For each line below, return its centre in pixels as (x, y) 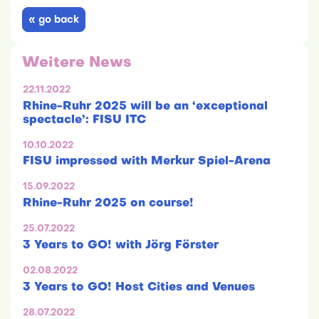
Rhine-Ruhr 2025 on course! (108, 204)
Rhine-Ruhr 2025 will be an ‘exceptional (145, 106)
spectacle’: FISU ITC (84, 120)
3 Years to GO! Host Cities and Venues (139, 287)
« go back (54, 20)
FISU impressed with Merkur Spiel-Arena (147, 162)
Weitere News (77, 63)
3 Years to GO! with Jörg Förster (121, 246)
